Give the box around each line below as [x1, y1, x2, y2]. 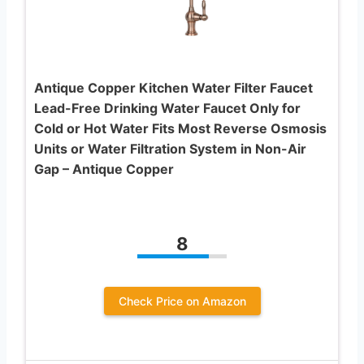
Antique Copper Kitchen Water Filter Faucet [34, 79, 313, 96]
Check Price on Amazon [118, 293, 246, 308]
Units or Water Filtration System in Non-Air [34, 140, 306, 157]
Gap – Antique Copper [34, 160, 174, 177]
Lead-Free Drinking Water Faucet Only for [34, 99, 301, 116]
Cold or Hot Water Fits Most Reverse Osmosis [34, 119, 327, 136]
